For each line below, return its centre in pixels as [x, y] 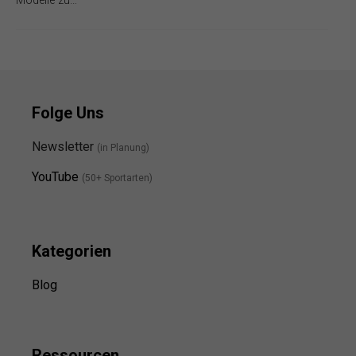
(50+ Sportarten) [117, 178]
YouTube [55, 176]
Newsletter [64, 146]
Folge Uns [68, 112]
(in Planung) [123, 147]
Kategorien [72, 251]
